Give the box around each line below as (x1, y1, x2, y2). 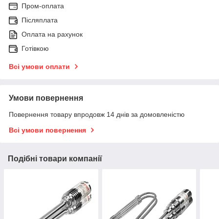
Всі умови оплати (9, 63, 70, 71)
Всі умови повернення (9, 126, 86, 134)
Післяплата (22, 16, 58, 24)
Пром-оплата (22, 2, 64, 10)
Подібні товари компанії (8, 154, 102, 163)
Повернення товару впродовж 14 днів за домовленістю (9, 110, 185, 119)
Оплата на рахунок (22, 30, 83, 39)
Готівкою (22, 44, 49, 53)
